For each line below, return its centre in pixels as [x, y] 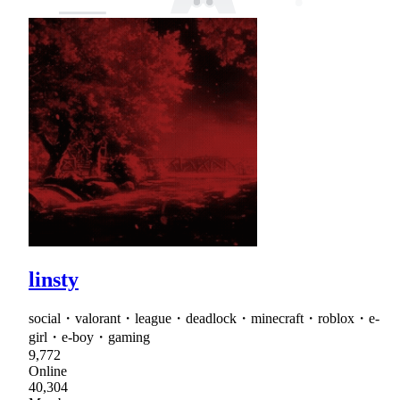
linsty [54, 279]
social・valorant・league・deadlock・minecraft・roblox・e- [204, 318]
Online [48, 371]
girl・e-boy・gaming [89, 337]
